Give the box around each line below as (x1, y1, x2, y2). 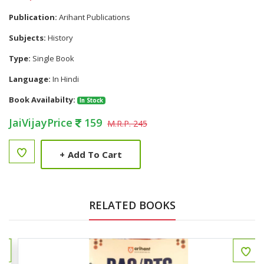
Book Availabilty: (9, 94, 75, 105)
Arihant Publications (57, 12, 130, 22)
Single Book (31, 53, 74, 64)
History (46, 32, 73, 43)
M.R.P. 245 (107, 118, 147, 129)
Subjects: (9, 32, 46, 43)
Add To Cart (68, 148, 122, 160)
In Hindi (51, 74, 79, 84)
